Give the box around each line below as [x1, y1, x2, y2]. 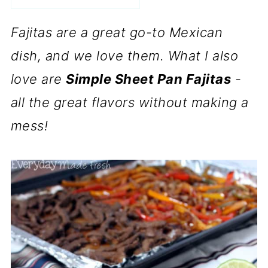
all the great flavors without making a [10, 95, 249, 110]
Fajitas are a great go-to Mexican [10, 25, 223, 40]
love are [10, 71, 66, 87]
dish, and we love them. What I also [10, 48, 239, 63]
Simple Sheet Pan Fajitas [66, 71, 232, 87]
